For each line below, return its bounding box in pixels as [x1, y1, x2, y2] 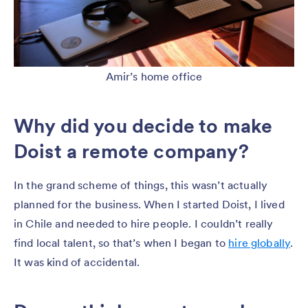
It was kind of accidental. [14, 255, 140, 269]
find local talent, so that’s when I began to [14, 236, 229, 250]
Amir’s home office [105, 69, 203, 84]
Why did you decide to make [14, 113, 273, 139]
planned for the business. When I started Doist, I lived [14, 197, 285, 212]
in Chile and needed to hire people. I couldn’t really [14, 217, 274, 231]
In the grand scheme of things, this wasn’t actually [14, 178, 268, 192]
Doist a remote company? [14, 139, 249, 164]
